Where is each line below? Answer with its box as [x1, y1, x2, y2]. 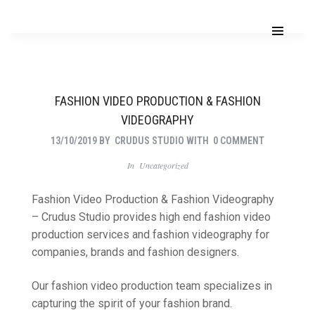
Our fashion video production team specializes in [32, 278, 272, 292]
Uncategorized [139, 160, 188, 171]
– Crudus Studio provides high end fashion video [32, 210, 271, 224]
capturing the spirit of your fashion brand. [32, 296, 232, 310]
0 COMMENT [213, 135, 264, 146]
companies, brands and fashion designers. [32, 245, 239, 259]
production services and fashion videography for [32, 228, 269, 242]
